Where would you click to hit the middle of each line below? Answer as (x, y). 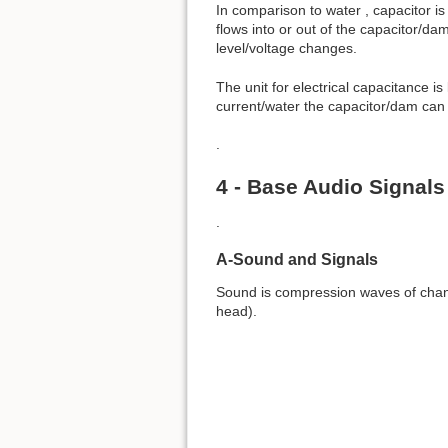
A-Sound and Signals (297, 260)
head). (236, 311)
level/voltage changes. (286, 48)
